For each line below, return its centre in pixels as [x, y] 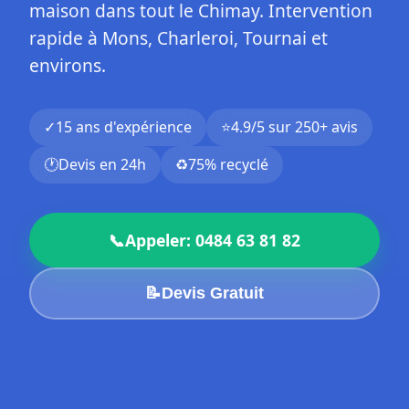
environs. [68, 65]
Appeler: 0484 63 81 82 [213, 240]
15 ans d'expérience [124, 127]
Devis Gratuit [213, 293]
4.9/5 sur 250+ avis [294, 127]
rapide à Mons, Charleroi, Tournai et [178, 38]
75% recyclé [228, 164]
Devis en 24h [102, 164]
